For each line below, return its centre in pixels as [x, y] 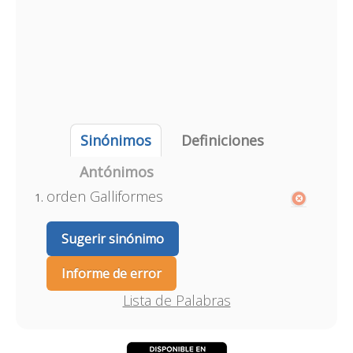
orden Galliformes [104, 196]
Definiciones [222, 140]
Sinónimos [115, 140]
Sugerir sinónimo [112, 239]
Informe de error [111, 273]
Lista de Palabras [176, 300]
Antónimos [116, 172]
